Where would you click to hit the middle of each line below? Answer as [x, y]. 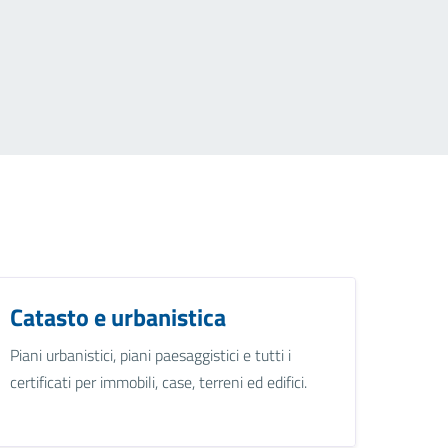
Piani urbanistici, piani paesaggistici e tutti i [151, 354]
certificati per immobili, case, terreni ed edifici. [159, 381]
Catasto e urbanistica [118, 316]
